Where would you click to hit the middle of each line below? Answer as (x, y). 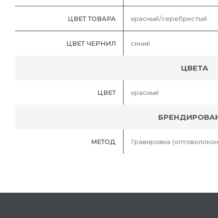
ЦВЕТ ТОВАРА (92, 19)
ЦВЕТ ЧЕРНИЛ (91, 44)
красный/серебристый (169, 19)
